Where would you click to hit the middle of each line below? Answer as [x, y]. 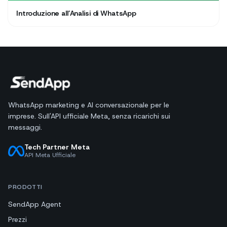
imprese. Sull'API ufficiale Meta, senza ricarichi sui [89, 116]
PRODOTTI [25, 187]
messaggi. [25, 127]
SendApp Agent [35, 204]
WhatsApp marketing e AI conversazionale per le [89, 105]
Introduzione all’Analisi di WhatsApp [76, 13]
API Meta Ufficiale [50, 155]
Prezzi [17, 220]
